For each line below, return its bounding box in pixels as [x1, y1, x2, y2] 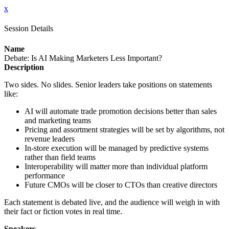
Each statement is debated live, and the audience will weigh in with [4, 197, 220, 207]
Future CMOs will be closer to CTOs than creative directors [25, 180, 217, 189]
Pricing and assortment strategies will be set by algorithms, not [25, 125, 224, 134]
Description [4, 62, 44, 72]
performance [25, 171, 65, 180]
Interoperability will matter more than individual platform [25, 162, 208, 171]
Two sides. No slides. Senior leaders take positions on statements [4, 80, 212, 89]
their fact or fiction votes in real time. [4, 207, 122, 216]
